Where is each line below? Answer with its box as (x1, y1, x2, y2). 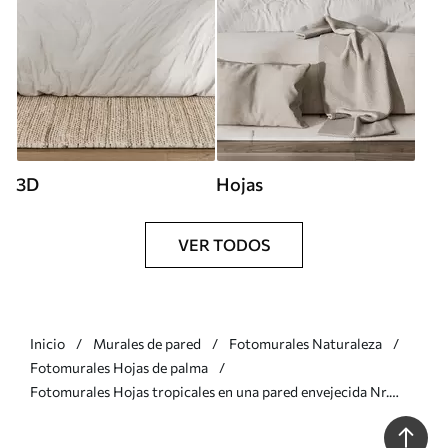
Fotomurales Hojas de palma (30, 358, 208, 376)
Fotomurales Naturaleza (229, 334, 382, 352)
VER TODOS (178, 234, 270, 254)
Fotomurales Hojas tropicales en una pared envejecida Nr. (30, 382, 389, 400)
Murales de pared (93, 334, 201, 352)
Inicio (30, 334, 65, 352)
